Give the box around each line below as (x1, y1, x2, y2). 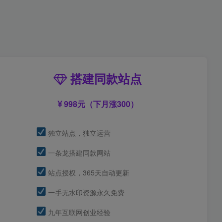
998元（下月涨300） (61, 98, 138, 110)
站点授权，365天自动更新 (46, 167, 129, 177)
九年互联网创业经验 (46, 207, 111, 217)
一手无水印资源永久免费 (46, 187, 124, 197)
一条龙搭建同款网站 (46, 147, 111, 158)
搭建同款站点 (67, 69, 142, 87)
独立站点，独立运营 (46, 127, 111, 138)
